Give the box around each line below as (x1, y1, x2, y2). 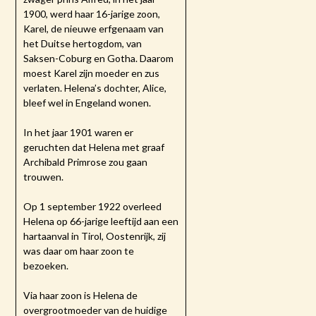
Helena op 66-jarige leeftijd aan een (23, 215, 179, 228)
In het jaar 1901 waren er (23, 126, 134, 139)
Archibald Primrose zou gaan (23, 156, 148, 169)
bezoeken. (23, 260, 69, 272)
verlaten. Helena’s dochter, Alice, (23, 82, 167, 95)
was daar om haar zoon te (23, 245, 135, 257)
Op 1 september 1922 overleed (23, 200, 162, 213)
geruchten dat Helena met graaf (23, 141, 165, 154)
